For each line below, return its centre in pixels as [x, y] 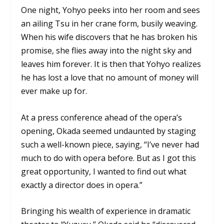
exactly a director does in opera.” [82, 185]
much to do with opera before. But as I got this [109, 158]
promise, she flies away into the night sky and [106, 50]
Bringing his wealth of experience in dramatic [106, 211]
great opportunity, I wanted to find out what [104, 171]
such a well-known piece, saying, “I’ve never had [110, 144]
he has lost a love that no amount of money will [110, 77]
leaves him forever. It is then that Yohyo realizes [111, 64]
